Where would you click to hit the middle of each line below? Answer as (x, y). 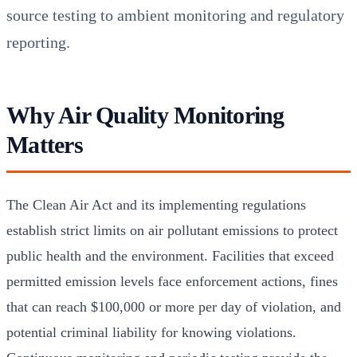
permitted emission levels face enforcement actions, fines (172, 281)
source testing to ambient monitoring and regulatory (175, 15)
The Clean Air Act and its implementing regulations (156, 204)
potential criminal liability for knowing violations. (151, 332)
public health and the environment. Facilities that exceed (170, 255)
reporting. (38, 42)
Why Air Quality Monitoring (145, 115)
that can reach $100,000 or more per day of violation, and (174, 306)
